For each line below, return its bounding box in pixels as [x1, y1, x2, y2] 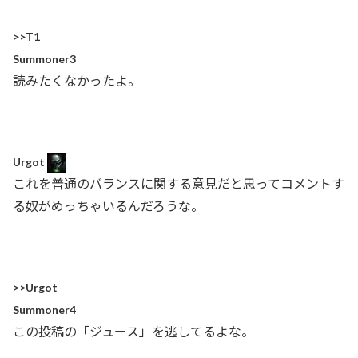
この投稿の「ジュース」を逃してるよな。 [13, 323, 254, 339]
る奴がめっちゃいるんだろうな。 [13, 198, 204, 214]
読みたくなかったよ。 [13, 72, 141, 88]
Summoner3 [13, 51, 76, 66]
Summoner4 [13, 302, 76, 316]
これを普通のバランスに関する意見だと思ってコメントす [13, 176, 344, 192]
